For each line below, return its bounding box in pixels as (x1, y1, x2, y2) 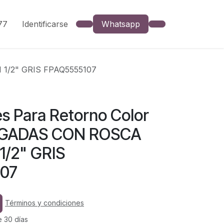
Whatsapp (101, 19, 140, 29)
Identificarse (22, 19, 68, 29)
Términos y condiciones (5, 198, 84, 207)
